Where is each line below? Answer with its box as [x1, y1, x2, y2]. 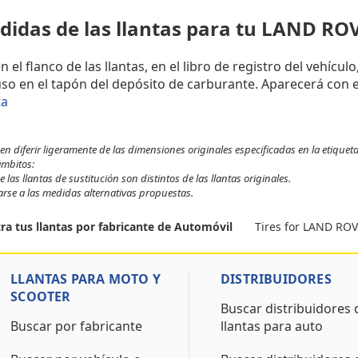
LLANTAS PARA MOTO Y [10, 270, 161, 288]
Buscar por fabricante [10, 317, 143, 335]
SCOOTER [10, 288, 71, 305]
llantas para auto [220, 317, 323, 335]
